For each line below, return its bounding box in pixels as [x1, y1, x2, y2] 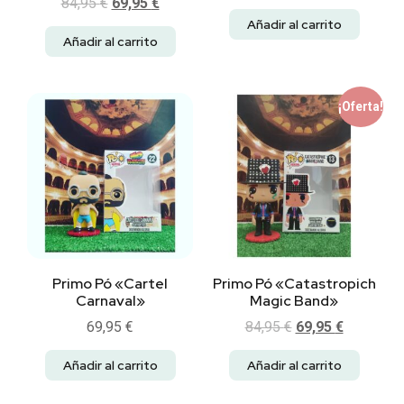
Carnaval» [75, 291, 145, 311]
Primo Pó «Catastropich [212, 274, 376, 294]
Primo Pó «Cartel [52, 274, 168, 294]
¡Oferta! [337, 99, 383, 115]
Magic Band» [250, 291, 338, 311]
